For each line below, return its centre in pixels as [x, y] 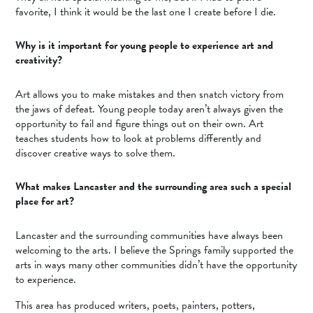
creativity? [39, 60]
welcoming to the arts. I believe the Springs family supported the [155, 250]
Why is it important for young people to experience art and [145, 46]
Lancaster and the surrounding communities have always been [150, 235]
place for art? [45, 202]
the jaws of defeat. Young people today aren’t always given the [150, 109]
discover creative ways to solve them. [96, 153]
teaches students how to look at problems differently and [139, 138]
